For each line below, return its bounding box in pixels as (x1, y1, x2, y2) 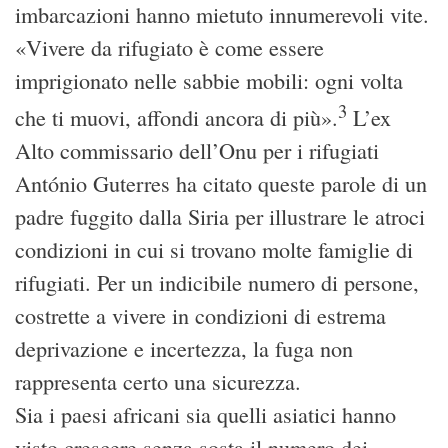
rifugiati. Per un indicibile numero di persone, (15, 268, 419, 298)
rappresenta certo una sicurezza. (15, 367, 301, 397)
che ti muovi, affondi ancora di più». (15, 103, 338, 133)
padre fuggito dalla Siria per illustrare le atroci (15, 202, 425, 232)
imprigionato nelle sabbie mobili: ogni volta (15, 65, 403, 95)
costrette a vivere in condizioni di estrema (15, 301, 386, 331)
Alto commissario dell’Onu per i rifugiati (15, 136, 379, 166)
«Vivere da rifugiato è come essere (15, 32, 324, 62)
